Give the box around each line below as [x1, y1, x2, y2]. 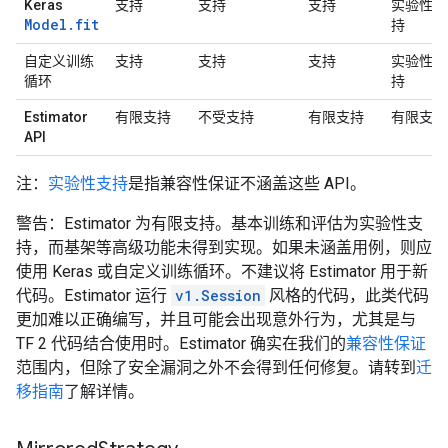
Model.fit [24, 15, 99, 34]
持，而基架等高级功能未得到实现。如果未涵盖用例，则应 [16, 238, 432, 257]
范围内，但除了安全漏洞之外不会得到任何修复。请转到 [16, 358, 416, 377]
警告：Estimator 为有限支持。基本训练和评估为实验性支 [16, 214, 423, 233]
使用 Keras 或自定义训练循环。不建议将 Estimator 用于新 [16, 262, 428, 281]
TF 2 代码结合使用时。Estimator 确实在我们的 [16, 334, 346, 353]
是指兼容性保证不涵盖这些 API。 [128, 174, 366, 193]
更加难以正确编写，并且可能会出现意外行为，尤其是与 [16, 310, 416, 329]
